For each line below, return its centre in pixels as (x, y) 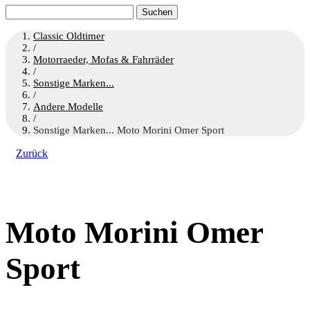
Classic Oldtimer (69, 36)
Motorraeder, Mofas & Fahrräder (103, 60)
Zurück (32, 153)
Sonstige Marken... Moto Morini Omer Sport (129, 130)
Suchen (21, 10)
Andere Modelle (68, 107)
